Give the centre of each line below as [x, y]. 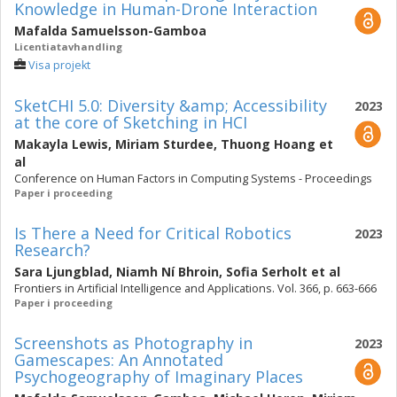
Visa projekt [59, 65]
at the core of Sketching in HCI [131, 122]
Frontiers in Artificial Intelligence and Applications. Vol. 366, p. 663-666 [195, 288]
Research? [52, 250]
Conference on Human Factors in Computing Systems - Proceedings [193, 179]
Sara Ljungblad [62, 272]
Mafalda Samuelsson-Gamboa [110, 31]
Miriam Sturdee [164, 144]
